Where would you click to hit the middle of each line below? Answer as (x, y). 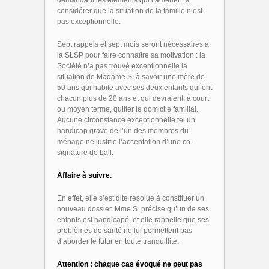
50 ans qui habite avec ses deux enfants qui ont (134, 88)
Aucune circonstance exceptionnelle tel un (126, 120)
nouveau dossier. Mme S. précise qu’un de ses (133, 209)
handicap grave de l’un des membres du (123, 131)
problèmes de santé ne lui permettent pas (125, 231)
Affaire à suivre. (84, 175)
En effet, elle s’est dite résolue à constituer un (131, 198)
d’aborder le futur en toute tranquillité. (118, 241)
